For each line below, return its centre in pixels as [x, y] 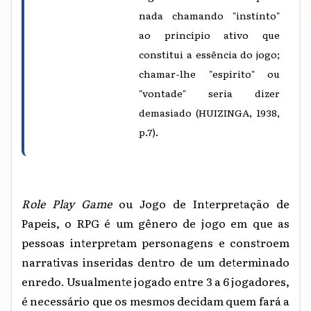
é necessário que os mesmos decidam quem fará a [155, 300]
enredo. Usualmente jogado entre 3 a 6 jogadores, [155, 281]
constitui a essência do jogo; [209, 54]
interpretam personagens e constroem [179, 242]
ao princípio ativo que [209, 34]
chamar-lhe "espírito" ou [209, 73]
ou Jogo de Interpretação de [204, 203]
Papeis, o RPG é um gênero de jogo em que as [155, 222]
